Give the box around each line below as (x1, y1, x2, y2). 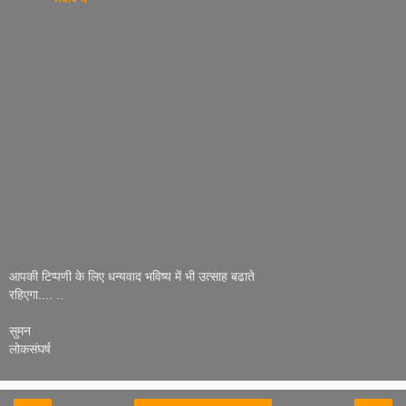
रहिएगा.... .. (9, 287, 63, 303)
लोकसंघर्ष (9, 342, 51, 357)
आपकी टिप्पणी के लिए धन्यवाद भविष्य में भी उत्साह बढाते (9, 269, 255, 285)
